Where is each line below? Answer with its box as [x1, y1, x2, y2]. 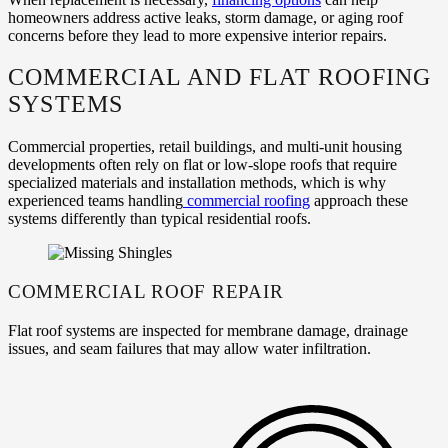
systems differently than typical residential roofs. [8, 210, 311, 228]
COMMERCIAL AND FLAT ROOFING [8, 64, 432, 91]
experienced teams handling [8, 192, 183, 210]
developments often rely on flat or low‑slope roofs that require [8, 156, 397, 174]
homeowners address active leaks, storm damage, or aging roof [8, 8, 403, 26]
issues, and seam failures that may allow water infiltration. [8, 339, 371, 357]
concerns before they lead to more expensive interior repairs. [8, 26, 387, 44]
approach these [310, 192, 408, 210]
